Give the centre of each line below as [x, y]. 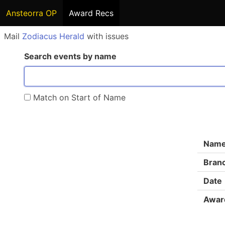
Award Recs [91, 13]
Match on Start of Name [78, 97]
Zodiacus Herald [53, 36]
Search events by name [70, 56]
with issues [106, 36]
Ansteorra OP [31, 13]
